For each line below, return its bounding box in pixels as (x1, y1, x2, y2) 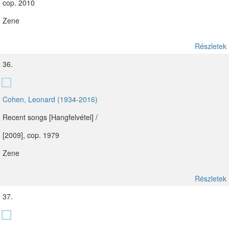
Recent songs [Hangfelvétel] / (3, 112, 98, 122)
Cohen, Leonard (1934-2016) (3, 94, 98, 104)
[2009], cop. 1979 (3, 130, 59, 140)
